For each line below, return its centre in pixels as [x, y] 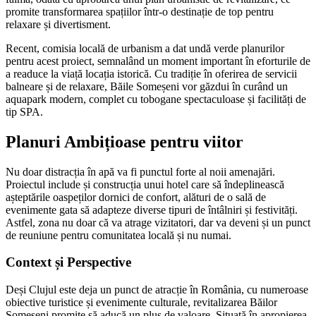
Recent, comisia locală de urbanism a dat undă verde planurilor [145, 48]
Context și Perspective [68, 262]
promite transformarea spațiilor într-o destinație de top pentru [140, 11]
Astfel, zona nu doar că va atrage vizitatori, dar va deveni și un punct [158, 222]
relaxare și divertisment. [58, 24]
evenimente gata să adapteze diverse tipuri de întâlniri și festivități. [152, 209]
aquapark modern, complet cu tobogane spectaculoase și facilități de [156, 99]
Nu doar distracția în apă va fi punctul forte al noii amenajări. [140, 171]
